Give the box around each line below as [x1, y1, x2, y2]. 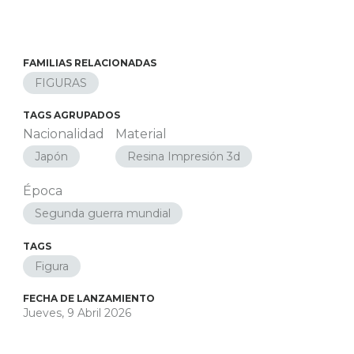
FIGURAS [34, 76, 87, 90]
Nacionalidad [22, 126, 104, 141]
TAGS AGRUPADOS [22, 109, 120, 121]
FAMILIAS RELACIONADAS [22, 57, 156, 69]
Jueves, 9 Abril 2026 [22, 306, 131, 320]
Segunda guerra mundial [34, 206, 171, 220]
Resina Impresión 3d [126, 149, 240, 164]
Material [115, 126, 167, 141]
